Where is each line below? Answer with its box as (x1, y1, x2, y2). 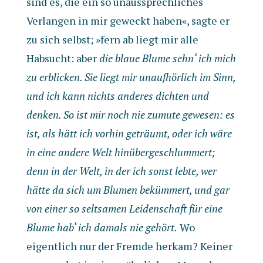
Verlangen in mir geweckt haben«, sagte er (26, 14, 230, 28)
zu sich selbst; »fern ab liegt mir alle (26, 32, 198, 46)
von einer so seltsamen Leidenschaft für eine (26, 201, 222, 215)
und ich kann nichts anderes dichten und (26, 89, 209, 103)
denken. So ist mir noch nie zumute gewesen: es (26, 107, 235, 122)
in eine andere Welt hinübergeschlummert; (26, 145, 215, 159)
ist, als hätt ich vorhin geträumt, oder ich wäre (26, 126, 232, 140)
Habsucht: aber (26, 51, 99, 65)
